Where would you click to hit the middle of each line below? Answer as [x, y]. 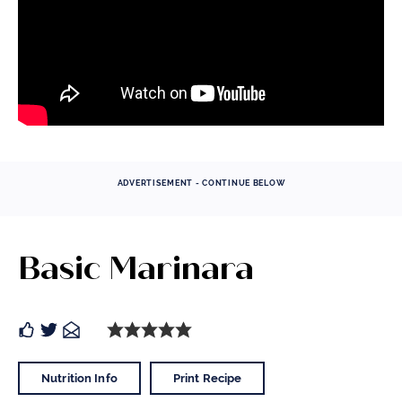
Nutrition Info [79, 379]
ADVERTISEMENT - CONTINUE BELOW [201, 184]
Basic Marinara [136, 269]
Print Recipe [207, 379]
